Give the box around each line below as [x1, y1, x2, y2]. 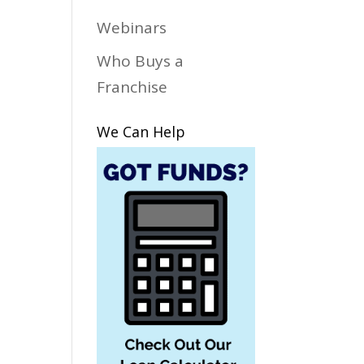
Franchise [97, 76, 168, 97]
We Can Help [97, 122, 186, 141]
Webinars [97, 16, 167, 38]
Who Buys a [97, 50, 184, 71]
